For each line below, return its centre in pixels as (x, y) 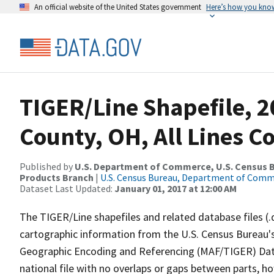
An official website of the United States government (118, 7)
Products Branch (57, 177)
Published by (47, 166)
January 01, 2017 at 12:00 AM (176, 188)
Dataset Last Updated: (67, 188)
